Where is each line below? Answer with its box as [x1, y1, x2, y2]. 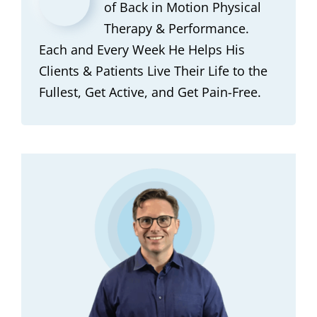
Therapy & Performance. [104, 19, 249, 37]
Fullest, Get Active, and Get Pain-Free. [39, 83, 261, 100]
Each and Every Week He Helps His [39, 40, 245, 58]
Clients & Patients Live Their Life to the [39, 62, 267, 79]
